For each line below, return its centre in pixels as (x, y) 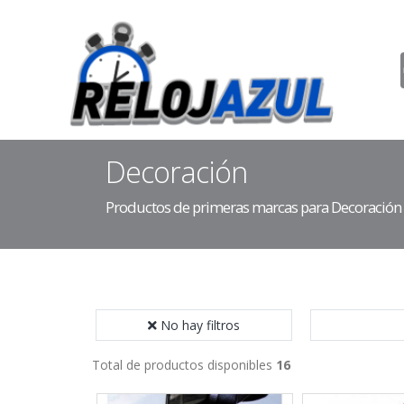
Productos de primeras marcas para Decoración (253, 207)
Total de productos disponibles (184, 365)
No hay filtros (200, 325)
